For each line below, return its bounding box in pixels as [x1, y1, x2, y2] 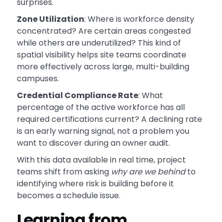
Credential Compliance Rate [16, 90, 138, 102]
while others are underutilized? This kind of [16, 37, 181, 49]
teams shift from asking [16, 166, 111, 178]
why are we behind [111, 166, 185, 178]
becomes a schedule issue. [16, 190, 120, 202]
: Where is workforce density [84, 13, 194, 25]
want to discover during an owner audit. [16, 137, 170, 149]
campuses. [16, 73, 59, 85]
